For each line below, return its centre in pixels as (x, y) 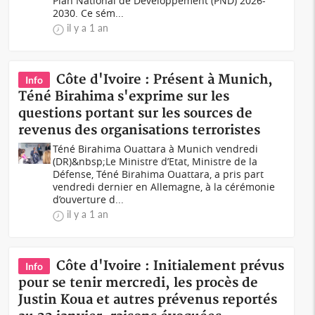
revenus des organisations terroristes (140, 130)
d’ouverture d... (89, 199)
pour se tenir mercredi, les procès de (139, 283)
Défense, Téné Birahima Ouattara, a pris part (159, 174)
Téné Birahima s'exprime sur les (124, 97)
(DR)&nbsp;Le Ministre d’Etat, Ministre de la (155, 161)
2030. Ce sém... (89, 13)
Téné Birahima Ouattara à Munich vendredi (156, 149)
